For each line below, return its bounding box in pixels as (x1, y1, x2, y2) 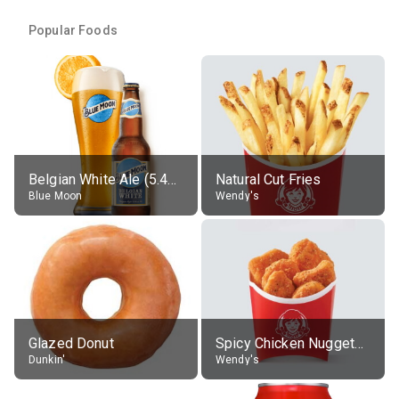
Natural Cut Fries (216, 170, 322, 188)
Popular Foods (28, 22, 118, 37)
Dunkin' (28, 353, 66, 366)
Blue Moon (28, 189, 83, 202)
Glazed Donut (28, 334, 114, 352)
